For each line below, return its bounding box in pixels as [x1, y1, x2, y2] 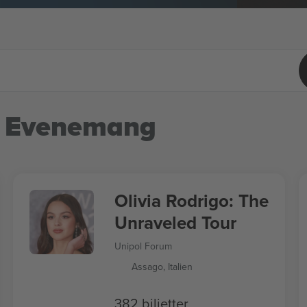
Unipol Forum [114, 239, 172, 253]
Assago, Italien [131, 260, 193, 273]
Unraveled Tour [114, 210, 236, 236]
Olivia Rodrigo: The [114, 188, 269, 214]
